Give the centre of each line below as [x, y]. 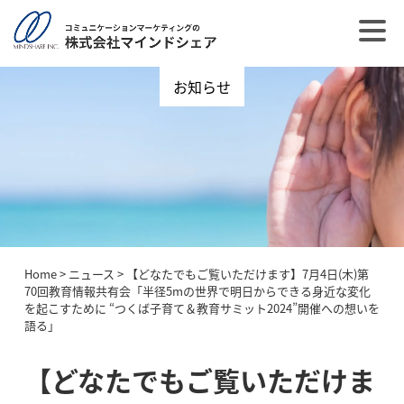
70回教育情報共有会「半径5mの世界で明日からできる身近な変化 [197, 291]
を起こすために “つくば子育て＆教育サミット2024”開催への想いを [202, 308]
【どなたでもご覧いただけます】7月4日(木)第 [247, 274]
